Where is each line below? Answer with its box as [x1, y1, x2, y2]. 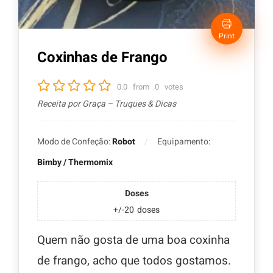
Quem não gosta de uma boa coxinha [37, 232, 230, 249]
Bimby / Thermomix [37, 156, 113, 169]
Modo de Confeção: [37, 135, 112, 149]
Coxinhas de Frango [37, 47, 168, 69]
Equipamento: [157, 135, 210, 149]
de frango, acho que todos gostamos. [37, 252, 231, 270]
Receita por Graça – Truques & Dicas [37, 97, 176, 111]
